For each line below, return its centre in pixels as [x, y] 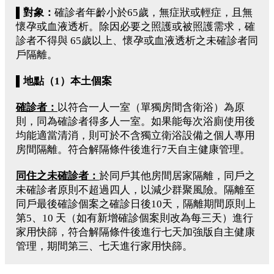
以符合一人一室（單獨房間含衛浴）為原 [151, 107]
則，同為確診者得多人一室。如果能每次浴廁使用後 [135, 121]
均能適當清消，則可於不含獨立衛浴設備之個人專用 [135, 135]
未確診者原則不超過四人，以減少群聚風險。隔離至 [135, 190]
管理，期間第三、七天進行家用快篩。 [104, 246]
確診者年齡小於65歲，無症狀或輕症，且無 [154, 12]
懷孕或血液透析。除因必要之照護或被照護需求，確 [135, 26]
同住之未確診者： [57, 176]
